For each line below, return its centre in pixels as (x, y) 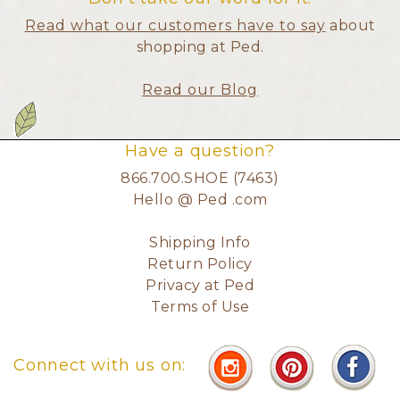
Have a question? (200, 151)
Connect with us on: (100, 365)
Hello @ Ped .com (200, 200)
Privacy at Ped (200, 285)
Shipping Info (200, 242)
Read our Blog (200, 90)
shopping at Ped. (200, 47)
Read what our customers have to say (175, 25)
